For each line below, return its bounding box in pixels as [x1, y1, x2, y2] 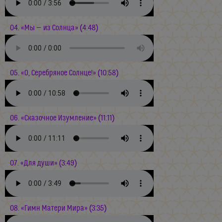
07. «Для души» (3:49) [10, 159, 77, 167]
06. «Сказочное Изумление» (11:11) [10, 113, 114, 122]
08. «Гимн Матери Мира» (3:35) [10, 204, 107, 213]
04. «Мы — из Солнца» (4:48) [10, 23, 98, 32]
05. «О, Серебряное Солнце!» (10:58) [10, 68, 118, 77]
